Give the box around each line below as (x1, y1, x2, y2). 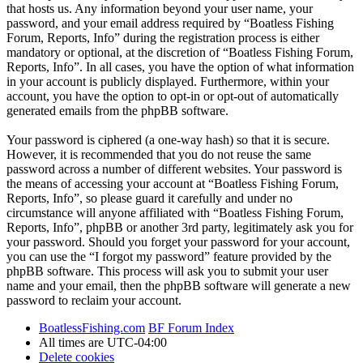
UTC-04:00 (107, 335, 167, 349)
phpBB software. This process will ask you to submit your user (6, 263, 328, 278)
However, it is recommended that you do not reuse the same (6, 147, 311, 161)
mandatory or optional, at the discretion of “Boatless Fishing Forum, (6, 45, 353, 59)
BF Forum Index (148, 320, 234, 335)
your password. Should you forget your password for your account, (6, 234, 350, 249)
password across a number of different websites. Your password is (6, 161, 342, 176)
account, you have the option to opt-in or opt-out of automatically (6, 88, 339, 103)
